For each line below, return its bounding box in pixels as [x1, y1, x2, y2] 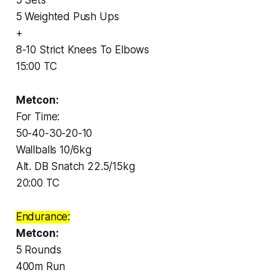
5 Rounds [15, 243, 61, 256]
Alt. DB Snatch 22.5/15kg [15, 160, 135, 172]
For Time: [15, 110, 60, 123]
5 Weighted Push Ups [15, 10, 119, 23]
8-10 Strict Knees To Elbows [15, 43, 150, 56]
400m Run [15, 260, 65, 273]
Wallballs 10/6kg [15, 143, 91, 156]
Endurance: [15, 210, 71, 223]
